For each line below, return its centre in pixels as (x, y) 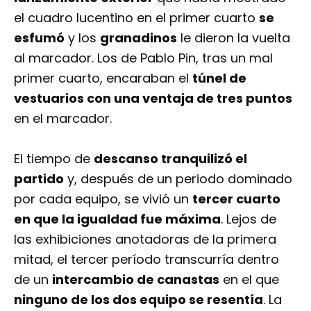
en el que (249, 279)
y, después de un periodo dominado (178, 178)
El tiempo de (54, 158)
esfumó (39, 37)
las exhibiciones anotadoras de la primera (145, 239)
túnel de (219, 78)
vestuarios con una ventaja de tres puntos (153, 98)
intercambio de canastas (136, 279)
